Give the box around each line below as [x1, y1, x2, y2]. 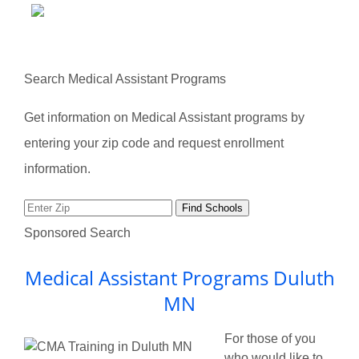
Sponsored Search [24, 226, 131, 240]
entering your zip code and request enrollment [24, 136, 284, 150]
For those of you [224, 332, 316, 345]
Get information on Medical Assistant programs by [24, 111, 305, 124]
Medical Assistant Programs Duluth [24, 264, 335, 291]
